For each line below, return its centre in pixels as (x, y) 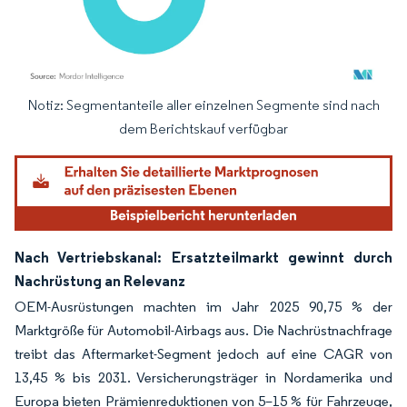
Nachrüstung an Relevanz (100, 280)
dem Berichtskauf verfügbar (203, 128)
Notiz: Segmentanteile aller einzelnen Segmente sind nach (203, 104)
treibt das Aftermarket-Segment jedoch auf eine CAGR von (203, 353)
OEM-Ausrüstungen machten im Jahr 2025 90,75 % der (203, 306)
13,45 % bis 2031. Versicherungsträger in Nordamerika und (203, 377)
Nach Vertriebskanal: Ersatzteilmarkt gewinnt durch (203, 257)
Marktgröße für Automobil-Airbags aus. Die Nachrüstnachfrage (203, 330)
